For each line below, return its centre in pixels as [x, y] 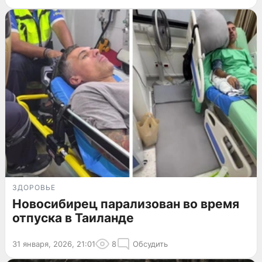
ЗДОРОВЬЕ [34, 187]
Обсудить [150, 244]
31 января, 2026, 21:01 [54, 244]
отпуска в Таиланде [73, 218]
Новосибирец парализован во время [126, 204]
